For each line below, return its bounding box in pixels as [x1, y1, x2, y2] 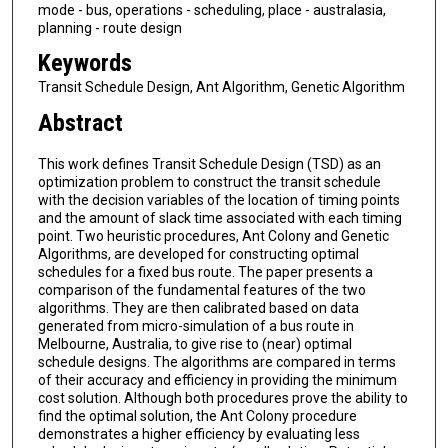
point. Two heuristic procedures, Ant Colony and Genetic [37, 227, 389, 244]
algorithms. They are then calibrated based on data [37, 299, 359, 316]
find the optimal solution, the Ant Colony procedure [37, 407, 357, 424]
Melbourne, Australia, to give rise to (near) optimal [37, 335, 352, 352]
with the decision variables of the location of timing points [37, 191, 400, 208]
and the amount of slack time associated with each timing [37, 209, 402, 226]
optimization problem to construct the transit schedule [37, 173, 381, 190]
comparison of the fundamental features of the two [37, 281, 366, 298]
